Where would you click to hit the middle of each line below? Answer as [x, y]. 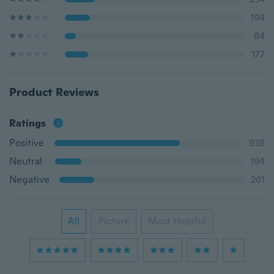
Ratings [28, 123]
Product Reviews [54, 92]
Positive [27, 143]
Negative [29, 180]
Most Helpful [177, 221]
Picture [114, 221]
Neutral [26, 161]
